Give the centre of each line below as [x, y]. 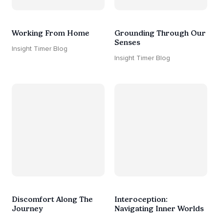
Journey [27, 209]
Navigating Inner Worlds [159, 209]
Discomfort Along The [52, 199]
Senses [127, 42]
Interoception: [141, 199]
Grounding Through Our [160, 33]
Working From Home [51, 33]
